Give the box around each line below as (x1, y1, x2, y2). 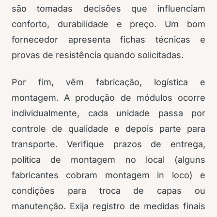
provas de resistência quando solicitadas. (12, 50, 184, 61)
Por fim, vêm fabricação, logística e (12, 77, 205, 88)
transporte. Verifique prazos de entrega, (12, 139, 205, 150)
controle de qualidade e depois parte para (12, 124, 205, 134)
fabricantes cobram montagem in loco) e (12, 170, 205, 181)
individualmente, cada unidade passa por (12, 108, 205, 119)
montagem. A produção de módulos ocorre (12, 93, 205, 103)
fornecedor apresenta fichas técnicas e (12, 34, 205, 45)
